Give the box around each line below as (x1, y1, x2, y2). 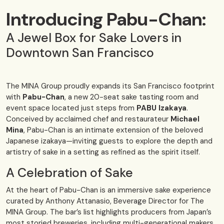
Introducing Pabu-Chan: (6, 7, 206, 31)
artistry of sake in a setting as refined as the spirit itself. (6, 147, 200, 157)
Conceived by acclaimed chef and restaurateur (6, 114, 170, 124)
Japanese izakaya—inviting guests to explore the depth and (6, 136, 212, 146)
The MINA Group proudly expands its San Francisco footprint (6, 81, 214, 91)
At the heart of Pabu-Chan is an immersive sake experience (6, 185, 211, 195)
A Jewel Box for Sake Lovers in (6, 29, 181, 46)
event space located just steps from (6, 103, 136, 113)
